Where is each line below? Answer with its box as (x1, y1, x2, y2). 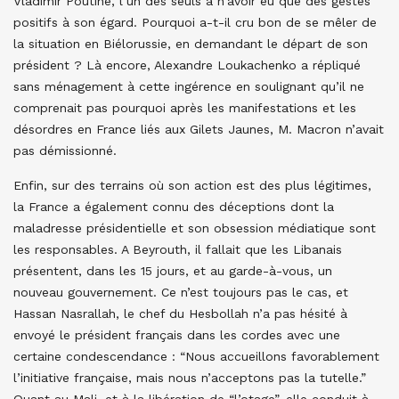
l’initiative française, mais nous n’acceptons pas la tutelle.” (13, 370, 366, 386)
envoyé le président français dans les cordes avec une (13, 328, 340, 343)
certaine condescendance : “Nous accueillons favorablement (13, 349, 379, 364)
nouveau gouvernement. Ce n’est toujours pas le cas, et (13, 285, 348, 300)
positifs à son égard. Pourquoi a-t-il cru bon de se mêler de (13, 15, 377, 30)
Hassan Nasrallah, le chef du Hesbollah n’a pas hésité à (13, 306, 347, 322)
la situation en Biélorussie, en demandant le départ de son (13, 37, 368, 52)
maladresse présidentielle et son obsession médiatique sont (13, 221, 376, 236)
